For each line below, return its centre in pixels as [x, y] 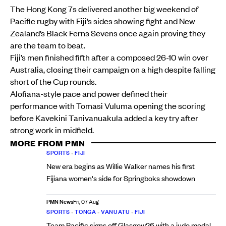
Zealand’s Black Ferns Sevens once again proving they [108, 33]
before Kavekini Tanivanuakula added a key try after [104, 118]
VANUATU [116, 212]
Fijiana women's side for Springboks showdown [121, 178]
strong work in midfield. [52, 130]
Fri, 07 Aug [86, 202]
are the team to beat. [48, 45]
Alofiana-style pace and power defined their [89, 94]
